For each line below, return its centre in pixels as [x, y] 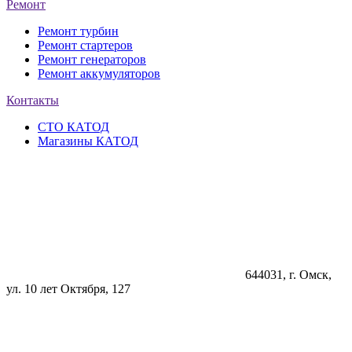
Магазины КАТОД [88, 141]
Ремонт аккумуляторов [99, 73]
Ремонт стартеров [85, 45]
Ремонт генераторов [92, 59]
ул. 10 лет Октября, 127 [68, 288]
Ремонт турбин [78, 31]
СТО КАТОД [73, 126]
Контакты [33, 100]
